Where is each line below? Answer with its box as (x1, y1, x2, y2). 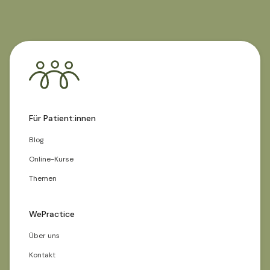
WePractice (29, 209, 75, 219)
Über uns (29, 231, 60, 240)
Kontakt (29, 250, 55, 260)
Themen (29, 174, 57, 183)
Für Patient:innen (29, 113, 96, 124)
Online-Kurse (29, 154, 74, 164)
